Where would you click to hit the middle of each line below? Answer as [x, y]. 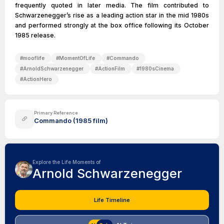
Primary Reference [56, 113]
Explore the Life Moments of [67, 162]
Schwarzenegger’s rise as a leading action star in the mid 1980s [112, 15]
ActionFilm [111, 68]
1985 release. [35, 35]
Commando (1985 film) [71, 120]
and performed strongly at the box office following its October [112, 25]
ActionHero [37, 79]
